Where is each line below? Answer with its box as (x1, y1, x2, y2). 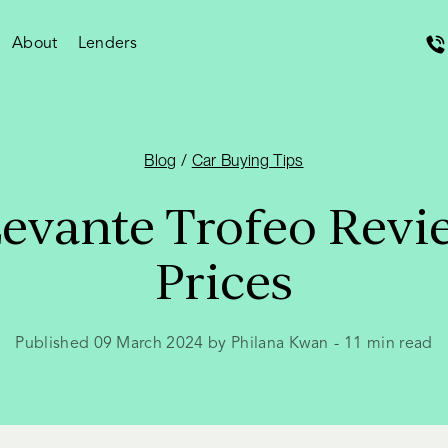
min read (362, 336, 433, 352)
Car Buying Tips (191, 151, 304, 170)
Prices (155, 253, 293, 310)
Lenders (77, 36, 137, 52)
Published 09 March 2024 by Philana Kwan (15, 336, 329, 352)
